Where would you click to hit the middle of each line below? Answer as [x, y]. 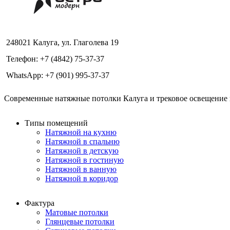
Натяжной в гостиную [84, 160]
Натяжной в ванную [81, 169]
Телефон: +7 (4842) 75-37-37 [55, 59]
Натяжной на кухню [81, 132]
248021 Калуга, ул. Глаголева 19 [62, 43]
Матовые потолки [77, 213]
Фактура [40, 203]
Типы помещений [56, 123]
